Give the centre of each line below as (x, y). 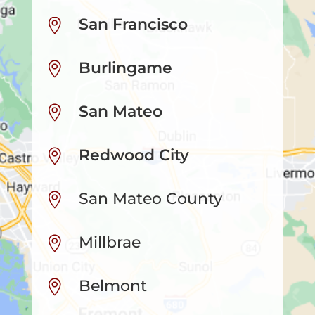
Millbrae (109, 243)
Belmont (112, 286)
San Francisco (133, 25)
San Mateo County (150, 199)
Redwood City (134, 155)
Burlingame (125, 68)
